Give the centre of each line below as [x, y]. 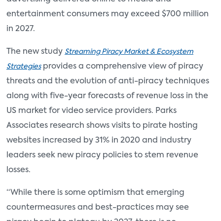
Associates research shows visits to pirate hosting [102, 126]
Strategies [24, 67]
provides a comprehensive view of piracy [122, 67]
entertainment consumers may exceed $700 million [108, 14]
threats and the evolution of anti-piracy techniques [108, 81]
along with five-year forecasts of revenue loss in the [107, 96]
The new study [36, 52]
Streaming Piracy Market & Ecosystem [129, 52]
